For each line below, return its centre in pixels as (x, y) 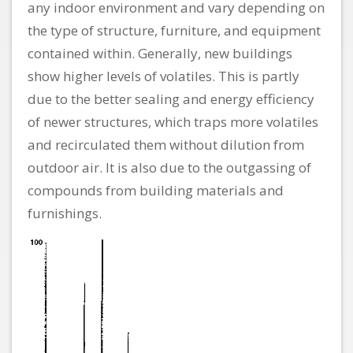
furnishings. (65, 214)
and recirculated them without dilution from (166, 145)
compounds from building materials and (156, 191)
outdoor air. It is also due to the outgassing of (169, 168)
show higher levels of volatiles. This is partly (163, 76)
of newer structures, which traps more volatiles (173, 122)
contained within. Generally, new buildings (160, 54)
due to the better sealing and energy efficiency (171, 99)
